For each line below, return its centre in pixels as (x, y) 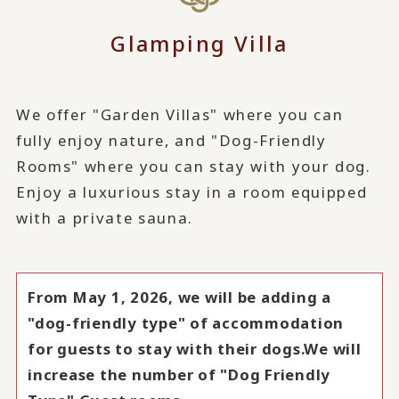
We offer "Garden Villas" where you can (179, 114)
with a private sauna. (105, 217)
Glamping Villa (199, 43)
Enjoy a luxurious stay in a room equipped (191, 191)
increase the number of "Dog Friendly (179, 375)
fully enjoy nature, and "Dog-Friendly (171, 140)
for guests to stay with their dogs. (166, 349)
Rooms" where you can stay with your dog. (193, 166)
